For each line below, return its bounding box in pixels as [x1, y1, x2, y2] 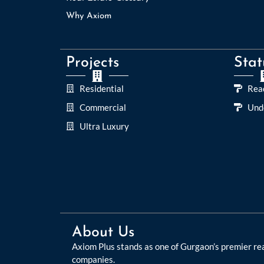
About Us [72, 225, 134, 240]
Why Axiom [66, 11, 111, 21]
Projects [66, 55, 119, 70]
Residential [79, 82, 124, 94]
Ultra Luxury [79, 120, 129, 131]
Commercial [79, 101, 126, 113]
